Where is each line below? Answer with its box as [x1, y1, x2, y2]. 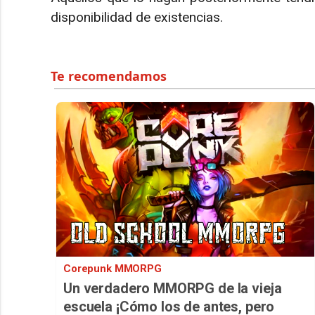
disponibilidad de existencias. [51, 8, 223, 25]
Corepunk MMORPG [63, 262, 162, 275]
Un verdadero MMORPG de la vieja [63, 279, 282, 297]
